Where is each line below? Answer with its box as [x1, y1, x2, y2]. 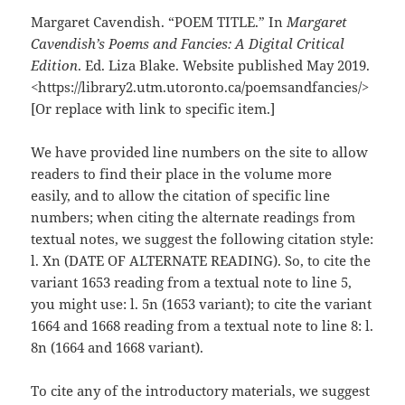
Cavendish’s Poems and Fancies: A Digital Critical [31, 34, 345, 53]
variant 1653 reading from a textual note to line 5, [31, 273, 353, 292]
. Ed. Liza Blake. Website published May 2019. [78, 56, 371, 75]
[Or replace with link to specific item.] [31, 99, 276, 118]
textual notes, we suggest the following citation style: [31, 230, 374, 249]
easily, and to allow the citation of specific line [31, 186, 331, 205]
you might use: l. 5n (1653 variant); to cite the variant [31, 295, 372, 314]
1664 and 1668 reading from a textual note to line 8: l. [31, 316, 374, 335]
